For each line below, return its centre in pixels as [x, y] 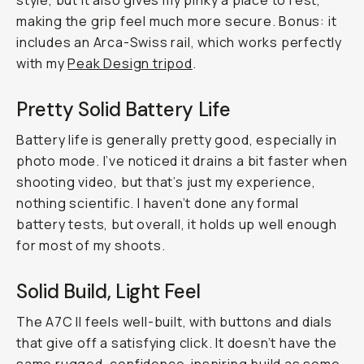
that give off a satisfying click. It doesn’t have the [177, 343]
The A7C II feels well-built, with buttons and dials [174, 322]
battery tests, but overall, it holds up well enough [177, 224]
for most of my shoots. [91, 245]
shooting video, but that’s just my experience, [166, 182]
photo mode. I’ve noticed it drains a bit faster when [182, 161]
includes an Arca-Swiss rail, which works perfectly [179, 42]
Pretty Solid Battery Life [123, 109]
